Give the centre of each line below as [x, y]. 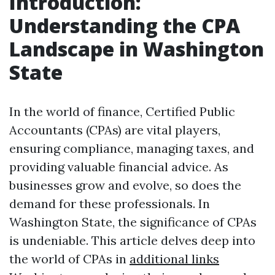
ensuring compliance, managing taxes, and [132, 148]
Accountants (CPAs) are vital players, [115, 130]
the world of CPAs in [69, 259]
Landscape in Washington [137, 49]
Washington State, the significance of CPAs [133, 222]
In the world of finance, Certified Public [122, 111]
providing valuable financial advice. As [119, 167]
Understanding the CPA [125, 25]
